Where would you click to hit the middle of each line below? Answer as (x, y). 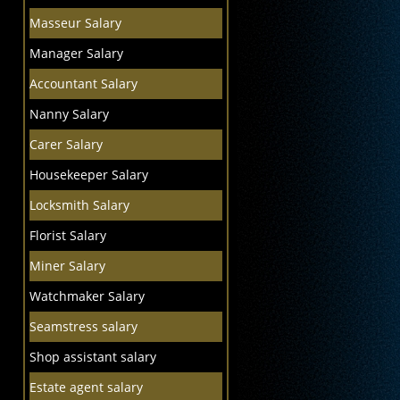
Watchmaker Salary (87, 296)
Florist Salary (67, 235)
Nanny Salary (69, 114)
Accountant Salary (83, 83)
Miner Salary (67, 266)
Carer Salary (66, 144)
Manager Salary (76, 53)
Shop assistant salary (92, 357)
